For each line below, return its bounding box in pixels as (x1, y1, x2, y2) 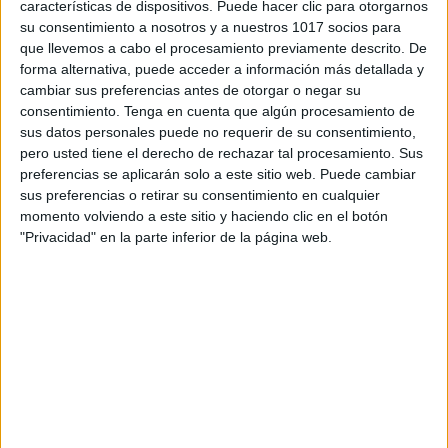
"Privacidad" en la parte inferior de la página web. (20, 228, 332, 245)
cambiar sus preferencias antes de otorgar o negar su (20, 81, 361, 98)
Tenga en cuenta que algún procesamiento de (124, 102, 415, 119)
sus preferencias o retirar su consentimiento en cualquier (20, 186, 380, 203)
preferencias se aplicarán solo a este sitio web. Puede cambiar (20, 165, 416, 182)
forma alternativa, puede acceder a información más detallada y (20, 60, 424, 77)
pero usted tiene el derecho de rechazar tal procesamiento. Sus (20, 144, 423, 161)
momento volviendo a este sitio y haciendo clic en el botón (20, 207, 388, 224)
